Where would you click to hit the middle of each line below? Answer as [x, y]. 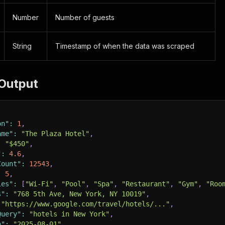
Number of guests [85, 17]
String [22, 46]
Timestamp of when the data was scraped [125, 46]
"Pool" [73, 184]
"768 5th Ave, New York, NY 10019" [79, 194]
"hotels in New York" [69, 214]
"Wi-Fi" [39, 184]
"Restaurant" [146, 184]
